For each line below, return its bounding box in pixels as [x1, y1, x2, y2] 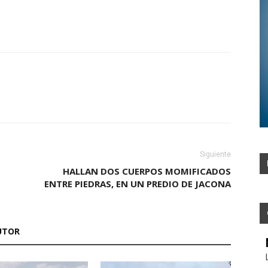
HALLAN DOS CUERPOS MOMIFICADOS [63, 165, 231, 177]
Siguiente [200, 150, 231, 159]
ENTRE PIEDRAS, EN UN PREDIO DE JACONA [44, 177, 231, 190]
